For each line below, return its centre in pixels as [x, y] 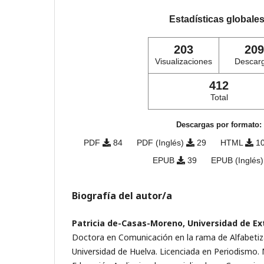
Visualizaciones [184, 62]
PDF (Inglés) [161, 143]
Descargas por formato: [219, 125]
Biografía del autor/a [122, 196]
